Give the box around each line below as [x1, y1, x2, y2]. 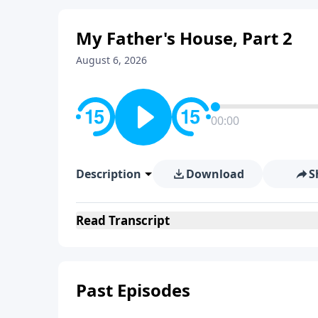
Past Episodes [76, 278, 190, 302]
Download [185, 165, 244, 182]
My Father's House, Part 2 [76, 26, 292, 50]
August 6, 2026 [76, 53, 147, 67]
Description [76, 165, 141, 182]
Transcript [106, 212, 170, 229]
